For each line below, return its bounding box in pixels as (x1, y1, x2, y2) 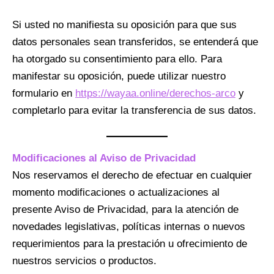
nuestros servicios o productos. (12, 255, 157, 267)
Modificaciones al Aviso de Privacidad (12, 152, 196, 164)
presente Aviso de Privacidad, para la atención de (12, 204, 239, 215)
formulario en (12, 87, 75, 99)
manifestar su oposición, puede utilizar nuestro (12, 70, 226, 82)
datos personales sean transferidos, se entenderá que (12, 35, 258, 48)
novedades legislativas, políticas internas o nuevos (12, 221, 245, 232)
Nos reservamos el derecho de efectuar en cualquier (12, 169, 252, 181)
